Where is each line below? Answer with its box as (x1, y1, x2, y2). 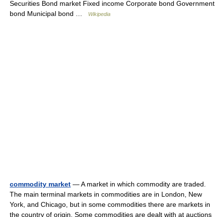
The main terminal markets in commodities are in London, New (10, 190, 202, 198)
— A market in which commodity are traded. (71, 180, 206, 188)
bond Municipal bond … (10, 10, 88, 17)
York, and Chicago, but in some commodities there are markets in (10, 201, 210, 208)
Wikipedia (88, 11, 110, 17)
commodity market (10, 180, 71, 188)
